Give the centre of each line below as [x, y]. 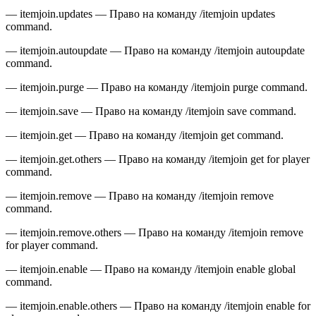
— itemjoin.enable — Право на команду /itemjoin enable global [151, 269]
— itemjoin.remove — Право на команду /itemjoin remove [140, 196]
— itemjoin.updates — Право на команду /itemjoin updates [140, 14]
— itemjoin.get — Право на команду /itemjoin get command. [145, 135]
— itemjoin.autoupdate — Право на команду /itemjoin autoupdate [155, 51]
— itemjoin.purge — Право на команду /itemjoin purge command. [157, 87]
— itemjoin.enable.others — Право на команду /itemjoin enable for [158, 306]
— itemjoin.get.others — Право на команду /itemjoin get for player [158, 159]
